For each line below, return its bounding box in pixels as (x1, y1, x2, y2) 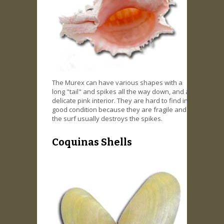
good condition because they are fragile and (52, 105, 186, 114)
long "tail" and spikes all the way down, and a (52, 87, 189, 96)
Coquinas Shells (52, 135, 132, 148)
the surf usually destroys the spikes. (52, 114, 162, 123)
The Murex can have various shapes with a (52, 78, 182, 87)
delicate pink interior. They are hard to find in (52, 96, 188, 105)
